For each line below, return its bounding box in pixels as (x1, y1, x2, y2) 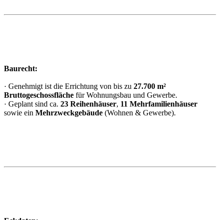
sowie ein (4, 109, 35, 117)
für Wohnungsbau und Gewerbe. (74, 91, 177, 100)
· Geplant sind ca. (4, 100, 60, 109)
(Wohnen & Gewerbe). (103, 109, 176, 117)
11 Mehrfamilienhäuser (120, 100, 197, 109)
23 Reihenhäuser (60, 100, 116, 109)
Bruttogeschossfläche (4, 91, 74, 100)
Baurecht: (4, 64, 37, 73)
